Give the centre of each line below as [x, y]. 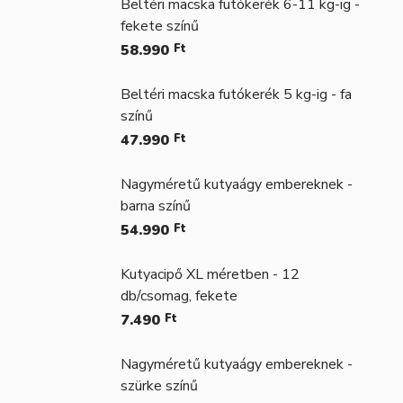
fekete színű [160, 27]
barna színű [156, 206]
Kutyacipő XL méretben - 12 [210, 275]
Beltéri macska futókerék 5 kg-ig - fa [236, 95]
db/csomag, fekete [179, 296]
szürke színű [159, 386]
